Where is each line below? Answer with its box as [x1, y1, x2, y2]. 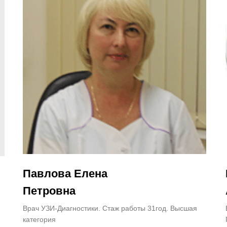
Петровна [23, 184, 75, 197]
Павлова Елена [23, 167, 107, 180]
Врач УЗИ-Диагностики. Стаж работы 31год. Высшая [23, 204, 197, 212]
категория [23, 215, 56, 223]
